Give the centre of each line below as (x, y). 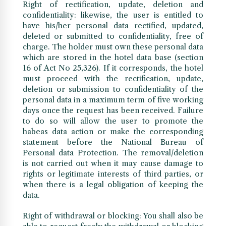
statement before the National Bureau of (113, 142)
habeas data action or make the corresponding (113, 132)
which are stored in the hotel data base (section (113, 58)
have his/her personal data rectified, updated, (113, 26)
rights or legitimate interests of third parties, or (113, 174)
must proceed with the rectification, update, (113, 79)
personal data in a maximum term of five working (113, 100)
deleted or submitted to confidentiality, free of (113, 36)
